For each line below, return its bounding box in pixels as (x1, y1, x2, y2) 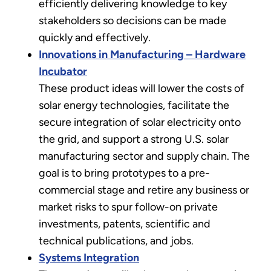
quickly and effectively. (39, 30, 151, 44)
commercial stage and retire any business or (39, 183, 249, 197)
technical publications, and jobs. (39, 233, 194, 247)
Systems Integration (39, 250, 139, 264)
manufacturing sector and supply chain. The (39, 149, 250, 163)
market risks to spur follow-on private (39, 200, 218, 214)
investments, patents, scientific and (39, 217, 211, 230)
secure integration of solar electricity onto (39, 115, 241, 129)
